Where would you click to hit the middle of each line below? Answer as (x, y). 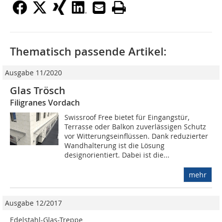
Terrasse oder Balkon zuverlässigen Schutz (136, 127)
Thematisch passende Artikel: (88, 52)
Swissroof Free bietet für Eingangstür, (127, 117)
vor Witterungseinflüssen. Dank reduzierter (137, 136)
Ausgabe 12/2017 (33, 203)
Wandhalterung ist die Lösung (115, 146)
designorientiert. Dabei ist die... (117, 155)
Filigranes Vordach (45, 103)
